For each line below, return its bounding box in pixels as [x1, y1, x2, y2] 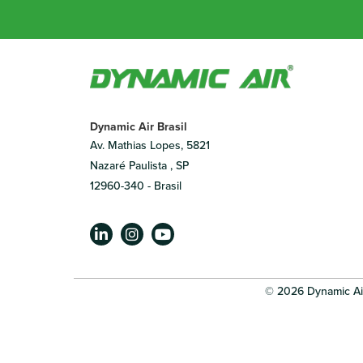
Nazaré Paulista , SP [90, 157, 189, 174]
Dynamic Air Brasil [90, 118, 187, 135]
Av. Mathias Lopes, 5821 [90, 137, 210, 154]
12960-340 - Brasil [90, 177, 181, 194]
